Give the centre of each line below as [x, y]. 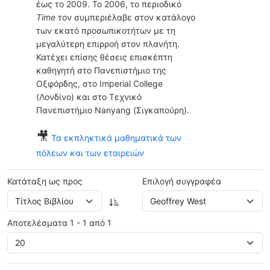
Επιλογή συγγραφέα [182, 181]
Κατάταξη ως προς [45, 181]
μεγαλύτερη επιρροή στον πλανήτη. [108, 44]
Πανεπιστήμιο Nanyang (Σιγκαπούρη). [113, 110]
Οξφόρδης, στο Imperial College [99, 84]
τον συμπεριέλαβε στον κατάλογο [125, 17]
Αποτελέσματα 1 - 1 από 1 [59, 223]
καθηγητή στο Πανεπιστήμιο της [101, 71]
